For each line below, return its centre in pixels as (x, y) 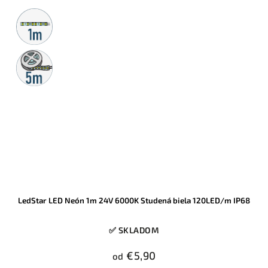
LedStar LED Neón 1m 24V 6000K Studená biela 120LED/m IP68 (134, 201)
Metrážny (39, 16)
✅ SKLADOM (134, 230)
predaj (34, 26)
